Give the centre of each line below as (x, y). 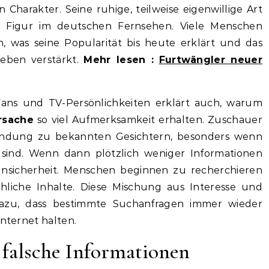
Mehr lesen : (119, 59)
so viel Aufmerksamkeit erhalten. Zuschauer (148, 119)
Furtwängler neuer (210, 59)
